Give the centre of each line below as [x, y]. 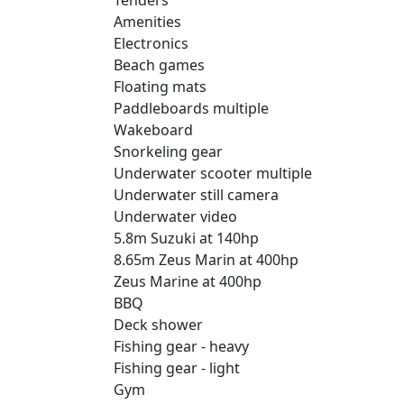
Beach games [159, 64]
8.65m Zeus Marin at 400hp [206, 259]
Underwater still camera [196, 194]
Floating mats [160, 86]
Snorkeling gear [168, 151]
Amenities [147, 21]
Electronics [151, 43]
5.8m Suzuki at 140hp [186, 238]
